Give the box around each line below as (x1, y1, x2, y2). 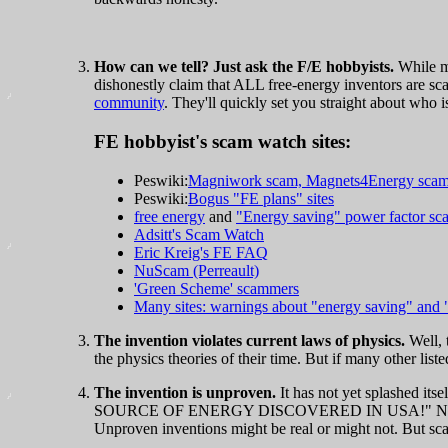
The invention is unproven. (94, 383, 276, 401)
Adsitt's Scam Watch (134, 225, 264, 243)
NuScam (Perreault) (134, 261, 259, 279)
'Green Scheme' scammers (134, 279, 299, 297)
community (94, 94, 164, 112)
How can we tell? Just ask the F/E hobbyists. (94, 58, 394, 76)
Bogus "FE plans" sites (188, 189, 334, 207)
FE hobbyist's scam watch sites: (94, 131, 351, 153)
